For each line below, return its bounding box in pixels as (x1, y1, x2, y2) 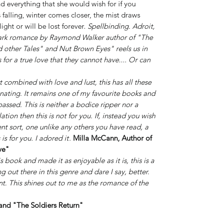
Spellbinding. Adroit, (88, 21, 155, 31)
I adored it (35, 133, 69, 143)
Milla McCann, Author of (73, 133, 152, 143)
